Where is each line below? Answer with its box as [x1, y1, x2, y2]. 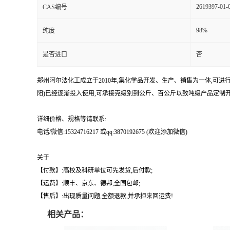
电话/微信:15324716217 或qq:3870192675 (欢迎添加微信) [37, 128, 187, 136]
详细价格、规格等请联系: [37, 115, 106, 123]
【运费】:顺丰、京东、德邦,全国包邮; [37, 179, 140, 187]
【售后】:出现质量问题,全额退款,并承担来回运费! [37, 192, 173, 200]
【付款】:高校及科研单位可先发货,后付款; [37, 166, 152, 174]
